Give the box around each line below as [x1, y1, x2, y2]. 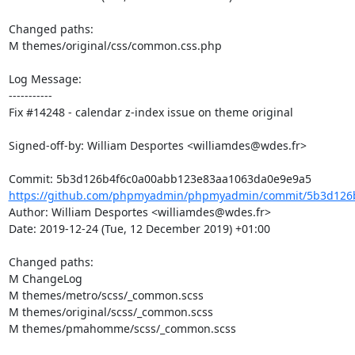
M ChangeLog [8, 271, 82, 286]
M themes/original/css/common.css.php [8, 38, 222, 53]
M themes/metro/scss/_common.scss [8, 288, 204, 303]
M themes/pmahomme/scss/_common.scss [8, 321, 236, 336]
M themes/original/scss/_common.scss [8, 304, 213, 319]
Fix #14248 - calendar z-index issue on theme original [8, 105, 293, 120]
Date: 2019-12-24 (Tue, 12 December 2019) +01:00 [8, 221, 270, 236]
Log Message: [8, 71, 82, 86]
